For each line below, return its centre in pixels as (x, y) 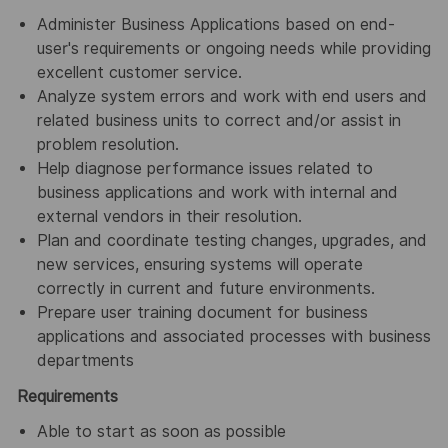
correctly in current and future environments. (205, 288)
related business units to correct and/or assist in (218, 120)
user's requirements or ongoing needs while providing (233, 48)
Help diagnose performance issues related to (204, 168)
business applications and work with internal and (217, 192)
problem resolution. (107, 144)
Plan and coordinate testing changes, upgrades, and (231, 240)
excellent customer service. (139, 72)
